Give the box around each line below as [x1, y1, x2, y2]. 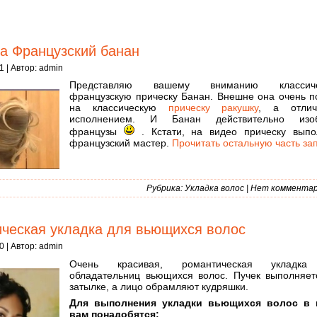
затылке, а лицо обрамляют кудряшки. [69, 280, 248, 292]
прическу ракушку [168, 102, 259, 114]
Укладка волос [185, 183, 244, 194]
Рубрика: [146, 183, 185, 194]
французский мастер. [69, 137, 172, 149]
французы [69, 126, 124, 138]
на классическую [69, 102, 168, 114]
